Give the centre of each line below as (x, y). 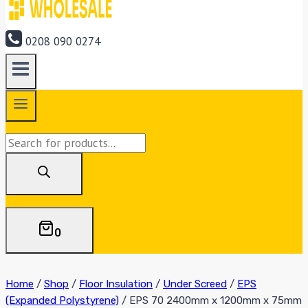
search (21, 161)
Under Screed (195, 284)
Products (26, 142)
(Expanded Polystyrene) (62, 300)
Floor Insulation (116, 284)
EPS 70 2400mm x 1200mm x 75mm (216, 300)
